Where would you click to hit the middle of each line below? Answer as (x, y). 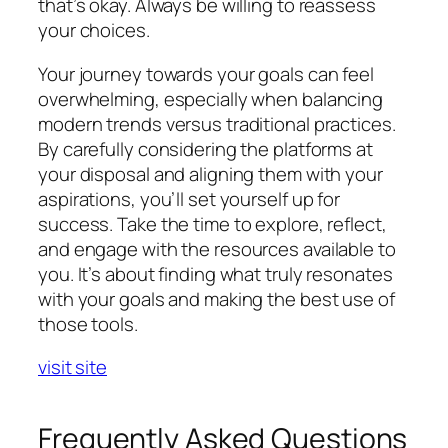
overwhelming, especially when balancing (211, 98)
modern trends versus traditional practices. (217, 123)
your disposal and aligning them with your (210, 173)
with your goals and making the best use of (216, 298)
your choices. (94, 30)
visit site (72, 367)
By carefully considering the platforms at (205, 148)
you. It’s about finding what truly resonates (215, 273)
